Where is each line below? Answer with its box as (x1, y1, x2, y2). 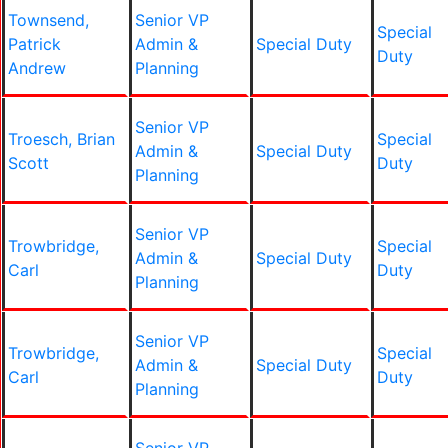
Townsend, (8, 10, 89, 30)
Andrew (8, 58, 66, 78)
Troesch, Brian (8, 129, 115, 149)
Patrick (8, 34, 61, 54)
